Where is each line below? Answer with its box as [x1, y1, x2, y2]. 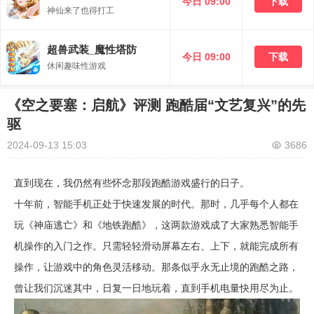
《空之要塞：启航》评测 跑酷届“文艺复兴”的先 [7, 97, 306, 113]
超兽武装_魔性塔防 [47, 43, 137, 55]
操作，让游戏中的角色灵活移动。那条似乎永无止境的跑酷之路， [14, 261, 299, 273]
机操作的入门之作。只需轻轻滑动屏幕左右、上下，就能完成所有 [14, 240, 299, 252]
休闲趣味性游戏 [47, 61, 106, 71]
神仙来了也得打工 [47, 6, 114, 15]
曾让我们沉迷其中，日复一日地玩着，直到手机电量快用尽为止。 [14, 282, 299, 294]
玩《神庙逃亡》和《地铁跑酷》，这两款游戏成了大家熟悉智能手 [14, 219, 299, 231]
